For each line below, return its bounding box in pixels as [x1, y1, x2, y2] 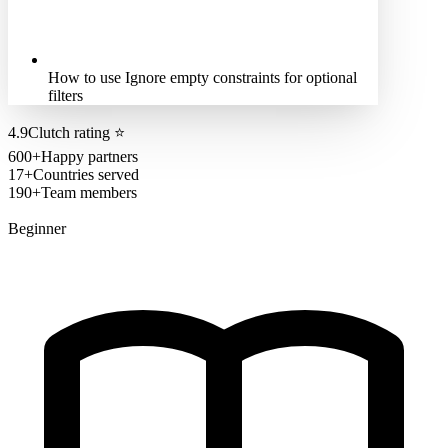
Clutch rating [28, 123, 110, 141]
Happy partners [41, 147, 138, 165]
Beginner [8, 219, 66, 237]
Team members [41, 183, 137, 201]
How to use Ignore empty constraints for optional [48, 68, 357, 86]
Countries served [33, 165, 139, 183]
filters [48, 86, 83, 104]
